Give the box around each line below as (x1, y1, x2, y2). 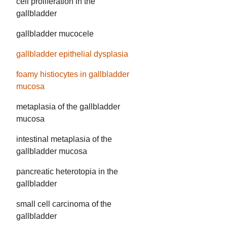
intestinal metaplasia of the (16, 135, 112, 144)
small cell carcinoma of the (16, 200, 112, 209)
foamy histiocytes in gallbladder (16, 70, 130, 79)
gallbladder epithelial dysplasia (16, 50, 129, 59)
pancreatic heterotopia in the (16, 167, 119, 176)
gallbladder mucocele (16, 29, 94, 39)
